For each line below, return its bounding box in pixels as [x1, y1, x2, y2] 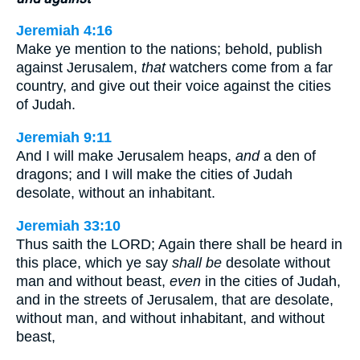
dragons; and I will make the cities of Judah [16, 166, 292, 182]
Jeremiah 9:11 [16, 129, 112, 145]
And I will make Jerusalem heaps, [16, 147, 235, 164]
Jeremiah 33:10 [16, 217, 121, 234]
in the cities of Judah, [201, 272, 341, 289]
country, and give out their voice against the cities [16, 78, 331, 95]
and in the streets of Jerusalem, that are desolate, [16, 291, 333, 308]
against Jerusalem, [16, 59, 141, 76]
